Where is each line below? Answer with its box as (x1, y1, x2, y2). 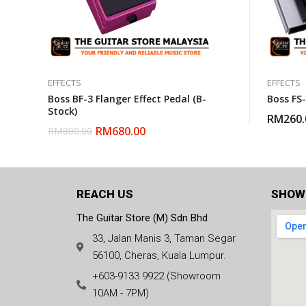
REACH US (76, 187, 133, 201)
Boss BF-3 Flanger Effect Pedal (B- (48, 92, 206, 105)
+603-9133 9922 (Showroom (92, 270, 221, 282)
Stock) (48, 105, 77, 117)
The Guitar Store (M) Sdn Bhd (76, 212, 208, 224)
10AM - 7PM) (92, 287, 149, 299)
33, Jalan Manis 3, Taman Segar (92, 232, 236, 245)
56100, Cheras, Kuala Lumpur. (92, 249, 226, 262)
